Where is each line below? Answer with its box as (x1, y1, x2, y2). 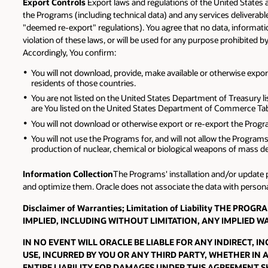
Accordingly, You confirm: (23, 47, 116, 58)
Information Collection (23, 168, 113, 179)
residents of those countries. (31, 78, 136, 89)
